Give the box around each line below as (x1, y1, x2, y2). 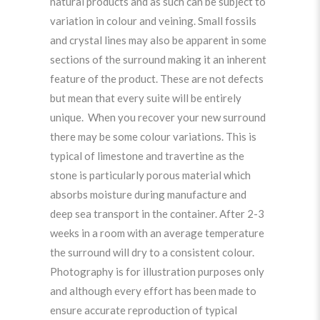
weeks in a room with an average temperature (50, 226, 264, 239)
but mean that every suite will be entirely (50, 91, 241, 104)
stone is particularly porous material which (50, 168, 251, 181)
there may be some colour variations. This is (50, 129, 256, 143)
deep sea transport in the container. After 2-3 (50, 206, 264, 220)
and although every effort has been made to (50, 284, 256, 297)
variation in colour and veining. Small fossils (50, 14, 256, 27)
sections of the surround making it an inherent (50, 52, 266, 66)
